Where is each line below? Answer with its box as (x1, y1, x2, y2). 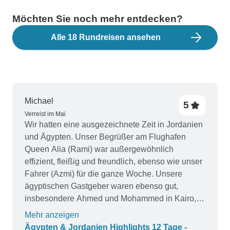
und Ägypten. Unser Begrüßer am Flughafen (25, 132, 186, 141)
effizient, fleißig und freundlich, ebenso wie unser (25, 157, 202, 166)
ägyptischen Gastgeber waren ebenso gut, (25, 182, 178, 190)
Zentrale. (25, 219, 57, 227)
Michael (25, 97, 53, 105)
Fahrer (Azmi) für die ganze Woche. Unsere (25, 169, 182, 178)
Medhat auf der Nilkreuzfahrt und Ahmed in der (25, 206, 194, 215)
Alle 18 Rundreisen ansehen (51, 33, 161, 42)
